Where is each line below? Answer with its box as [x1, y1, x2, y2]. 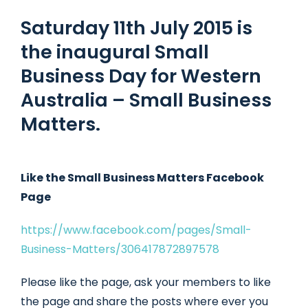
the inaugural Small [21, 39, 209, 65]
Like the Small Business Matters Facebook [21, 170, 264, 186]
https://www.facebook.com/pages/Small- [21, 222, 252, 239]
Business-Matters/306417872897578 [21, 241, 219, 258]
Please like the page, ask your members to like [21, 274, 271, 291]
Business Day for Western [21, 63, 261, 89]
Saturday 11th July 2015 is [21, 15, 252, 41]
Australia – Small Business [21, 87, 272, 113]
